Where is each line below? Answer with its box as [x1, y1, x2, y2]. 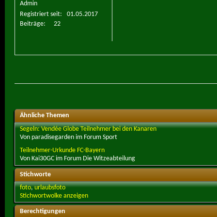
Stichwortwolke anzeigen [20, 192, 88, 200]
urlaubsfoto [34, 184, 65, 192]
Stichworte [20, 171, 51, 179]
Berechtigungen [20, 208, 65, 216]
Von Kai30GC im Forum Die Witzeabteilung [20, 155, 135, 163]
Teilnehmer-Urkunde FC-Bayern [20, 147, 105, 155]
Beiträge [20, 20, 44, 28]
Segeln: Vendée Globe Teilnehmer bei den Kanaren [20, 125, 156, 133]
